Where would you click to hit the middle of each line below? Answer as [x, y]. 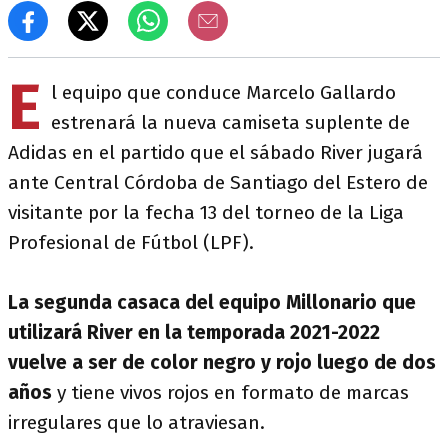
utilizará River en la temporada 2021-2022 [194, 332]
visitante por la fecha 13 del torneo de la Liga [206, 212]
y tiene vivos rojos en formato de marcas [230, 392]
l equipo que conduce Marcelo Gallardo [223, 92]
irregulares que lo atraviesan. [136, 422]
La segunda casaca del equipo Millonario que [212, 302]
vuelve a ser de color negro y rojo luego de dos [222, 362]
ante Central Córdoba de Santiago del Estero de [218, 182]
